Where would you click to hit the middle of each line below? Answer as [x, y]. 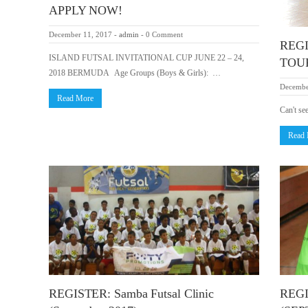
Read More [75, 99]
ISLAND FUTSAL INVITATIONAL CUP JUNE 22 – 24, [146, 58]
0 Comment [164, 35]
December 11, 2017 [80, 35]
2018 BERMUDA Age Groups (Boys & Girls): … [135, 73]
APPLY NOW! [86, 11]
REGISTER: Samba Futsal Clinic [132, 294]
